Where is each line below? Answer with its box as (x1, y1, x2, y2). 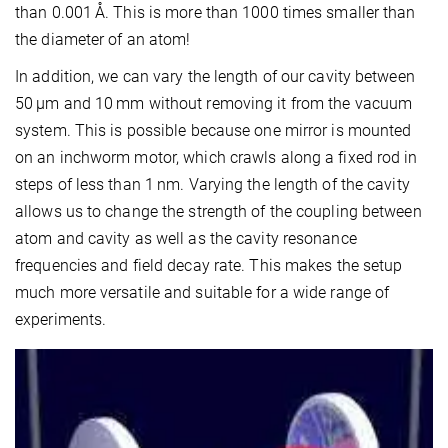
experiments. (15, 310, 107, 330)
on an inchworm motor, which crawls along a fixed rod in (15, 148, 418, 168)
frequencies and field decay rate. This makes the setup (15, 256, 403, 276)
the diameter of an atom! (15, 30, 191, 50)
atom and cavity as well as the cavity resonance (15, 229, 357, 249)
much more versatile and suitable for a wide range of (15, 283, 390, 303)
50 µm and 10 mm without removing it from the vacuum (15, 94, 413, 114)
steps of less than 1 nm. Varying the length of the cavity (15, 175, 410, 195)
